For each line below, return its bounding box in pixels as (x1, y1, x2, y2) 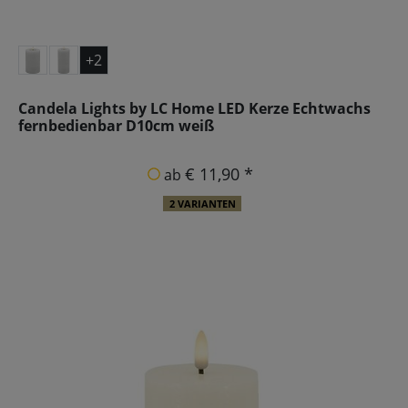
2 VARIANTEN (168, 197, 236, 210)
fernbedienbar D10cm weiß (18, 115, 214, 136)
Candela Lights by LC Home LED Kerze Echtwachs (18, 97, 371, 118)
